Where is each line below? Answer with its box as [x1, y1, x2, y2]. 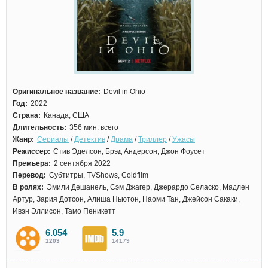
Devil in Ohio [103, 87, 145, 96]
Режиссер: [13, 147, 50, 156]
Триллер [138, 135, 167, 144]
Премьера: [13, 159, 51, 167]
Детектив [74, 135, 105, 144]
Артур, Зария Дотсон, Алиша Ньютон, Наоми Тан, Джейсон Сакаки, [13, 195, 240, 203]
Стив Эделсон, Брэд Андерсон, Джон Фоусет [53, 147, 205, 156]
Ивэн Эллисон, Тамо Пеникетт [13, 207, 115, 215]
